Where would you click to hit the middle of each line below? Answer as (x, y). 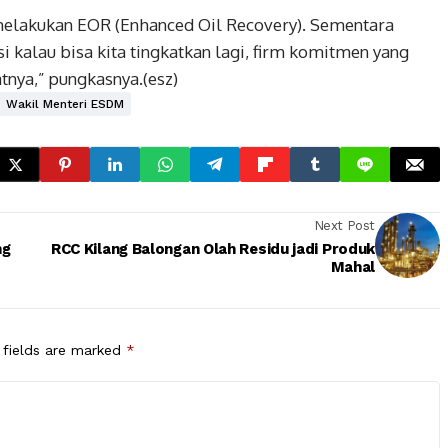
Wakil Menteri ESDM (65, 104)
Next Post (344, 225)
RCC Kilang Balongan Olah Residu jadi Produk (211, 248)
